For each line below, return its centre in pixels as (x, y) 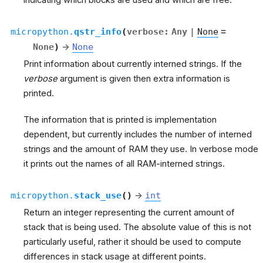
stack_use (97, 195)
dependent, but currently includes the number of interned (138, 134)
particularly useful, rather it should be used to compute (132, 242)
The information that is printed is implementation (120, 119)
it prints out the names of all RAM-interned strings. (124, 163)
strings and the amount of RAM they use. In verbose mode (141, 149)
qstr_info (97, 31)
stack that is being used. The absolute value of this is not (137, 227)
